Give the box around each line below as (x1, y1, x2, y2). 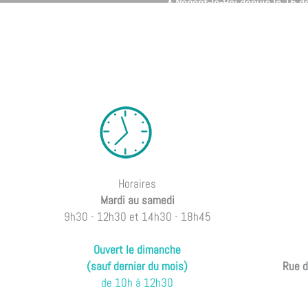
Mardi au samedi (100, 192, 175, 208)
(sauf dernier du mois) (87, 258, 188, 274)
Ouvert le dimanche (93, 241, 181, 257)
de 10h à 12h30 (101, 274, 174, 290)
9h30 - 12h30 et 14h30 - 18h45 (63, 208, 211, 224)
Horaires (118, 175, 157, 191)
